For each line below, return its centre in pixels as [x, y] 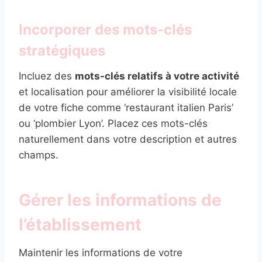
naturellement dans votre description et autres [128, 139]
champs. [39, 155]
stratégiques [62, 50]
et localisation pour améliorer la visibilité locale [128, 92]
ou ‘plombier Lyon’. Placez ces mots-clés [113, 123]
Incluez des [47, 76]
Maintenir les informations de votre [101, 252]
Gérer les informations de [120, 200]
